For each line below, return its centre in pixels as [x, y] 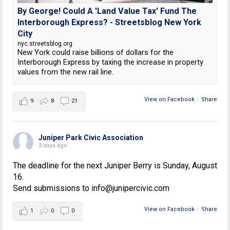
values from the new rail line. [65, 72]
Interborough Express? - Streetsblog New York [109, 23]
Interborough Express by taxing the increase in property [110, 62]
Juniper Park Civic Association [91, 138]
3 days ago [53, 146]
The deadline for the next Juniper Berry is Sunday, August [115, 166]
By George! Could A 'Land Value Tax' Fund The [107, 11]
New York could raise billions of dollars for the [95, 53]
